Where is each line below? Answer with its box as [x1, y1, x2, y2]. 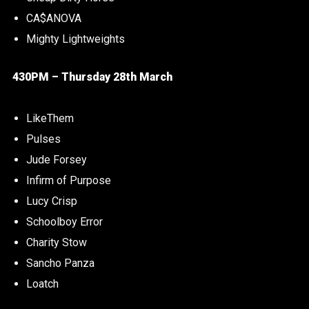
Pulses [26, 132, 61, 146]
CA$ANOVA [26, 11, 81, 25]
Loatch [26, 277, 59, 291]
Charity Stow [26, 236, 87, 250]
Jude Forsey [26, 153, 87, 167]
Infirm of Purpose [26, 174, 111, 188]
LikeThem [26, 112, 74, 126]
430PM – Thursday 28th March [12, 70, 172, 84]
